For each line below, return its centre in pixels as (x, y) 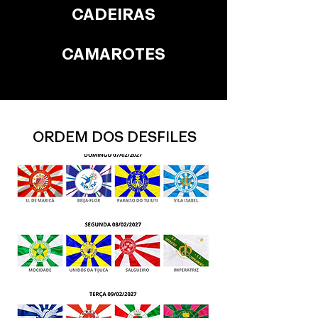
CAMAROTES (114, 56)
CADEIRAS (114, 16)
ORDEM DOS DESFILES (114, 138)
